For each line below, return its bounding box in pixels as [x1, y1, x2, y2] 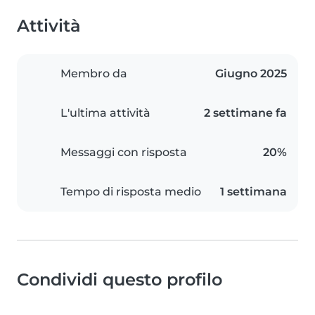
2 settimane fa [204, 106, 287, 120]
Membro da [60, 67, 127, 81]
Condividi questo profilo [17, 269, 222, 290]
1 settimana [220, 185, 287, 199]
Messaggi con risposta [60, 146, 187, 160]
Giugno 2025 [215, 67, 287, 81]
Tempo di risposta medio [60, 185, 201, 199]
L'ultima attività [60, 106, 150, 120]
